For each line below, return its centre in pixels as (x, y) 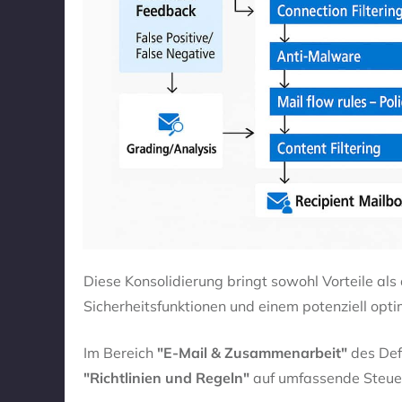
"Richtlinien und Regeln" (166, 378)
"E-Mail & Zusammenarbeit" (252, 353)
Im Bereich (120, 353)
